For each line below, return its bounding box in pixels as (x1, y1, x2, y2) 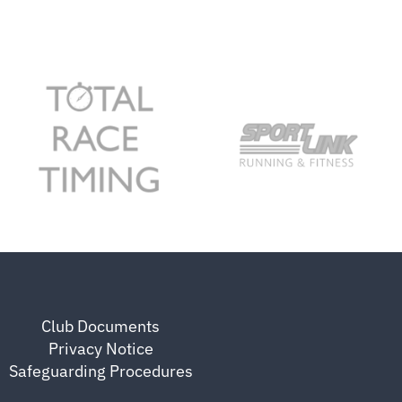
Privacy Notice (48, 338, 153, 360)
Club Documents (41, 316, 160, 337)
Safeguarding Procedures (8, 361, 193, 382)
